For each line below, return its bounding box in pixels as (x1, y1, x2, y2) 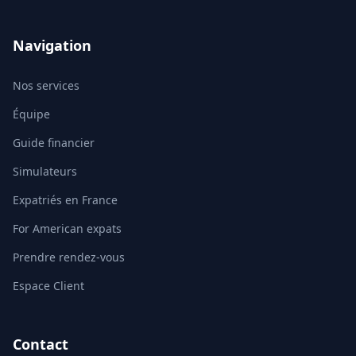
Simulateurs (13, 164, 77, 179)
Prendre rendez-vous (13, 250, 125, 265)
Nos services (13, 78, 79, 93)
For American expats (13, 221, 122, 236)
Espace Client (13, 278, 84, 293)
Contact (13, 335, 68, 354)
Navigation (13, 36, 91, 55)
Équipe (13, 106, 50, 122)
